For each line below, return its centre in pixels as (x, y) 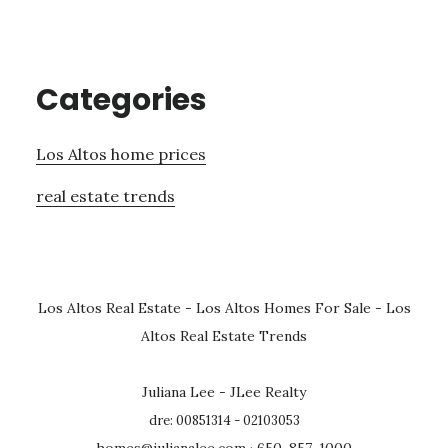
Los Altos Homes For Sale (283, 307)
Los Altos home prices (120, 153)
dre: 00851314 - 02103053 (224, 420)
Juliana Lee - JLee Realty (224, 391)
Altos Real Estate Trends (224, 335)
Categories (121, 99)
